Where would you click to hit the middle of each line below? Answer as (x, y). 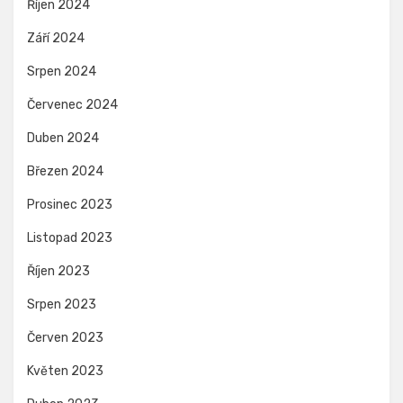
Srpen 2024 (62, 72)
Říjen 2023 (58, 272)
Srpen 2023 (62, 305)
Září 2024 (56, 39)
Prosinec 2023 (70, 205)
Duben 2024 (63, 139)
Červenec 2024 (72, 105)
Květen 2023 (65, 372)
